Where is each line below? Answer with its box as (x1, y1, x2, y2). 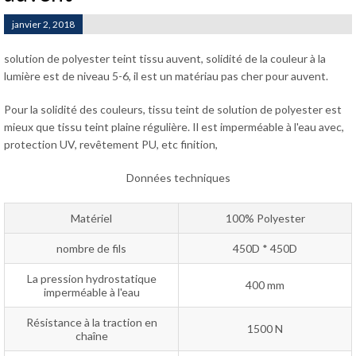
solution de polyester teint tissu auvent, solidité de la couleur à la (4, 52, 326, 65)
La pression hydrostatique (26, 272, 157, 285)
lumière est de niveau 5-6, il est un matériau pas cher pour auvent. (4, 69, 328, 83)
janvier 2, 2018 (12, 18, 75, 30)
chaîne (75, 329, 108, 342)
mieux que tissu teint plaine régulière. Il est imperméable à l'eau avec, (4, 120, 344, 133)
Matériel (71, 211, 112, 225)
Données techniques (126, 171, 230, 184)
